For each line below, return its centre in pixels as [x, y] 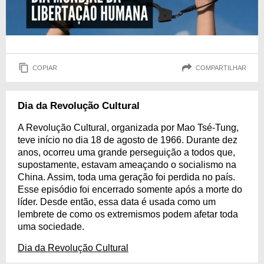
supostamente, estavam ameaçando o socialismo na [127, 165]
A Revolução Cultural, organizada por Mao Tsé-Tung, [128, 128]
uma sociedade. [51, 227]
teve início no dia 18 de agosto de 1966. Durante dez [128, 140]
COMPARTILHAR [221, 67]
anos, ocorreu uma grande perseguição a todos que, [126, 152]
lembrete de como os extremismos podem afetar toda [128, 214]
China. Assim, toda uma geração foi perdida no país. [126, 177]
